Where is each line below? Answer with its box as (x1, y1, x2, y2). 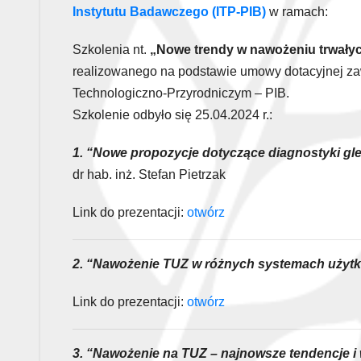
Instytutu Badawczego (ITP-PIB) (73, 4, 266, 19)
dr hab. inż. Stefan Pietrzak (73, 167, 226, 181)
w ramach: (266, 4, 328, 19)
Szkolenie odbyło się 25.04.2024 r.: (73, 107, 272, 122)
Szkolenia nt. (73, 42, 150, 56)
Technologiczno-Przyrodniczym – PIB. (73, 85, 289, 100)
